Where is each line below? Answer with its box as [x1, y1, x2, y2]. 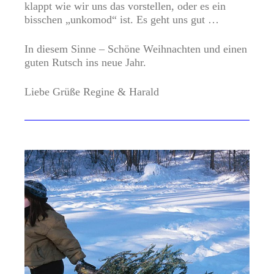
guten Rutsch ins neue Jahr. [24, 56, 146, 69]
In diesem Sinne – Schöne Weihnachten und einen [24, 43, 247, 56]
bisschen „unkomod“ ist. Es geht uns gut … [24, 13, 219, 26]
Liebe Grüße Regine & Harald [24, 86, 159, 98]
